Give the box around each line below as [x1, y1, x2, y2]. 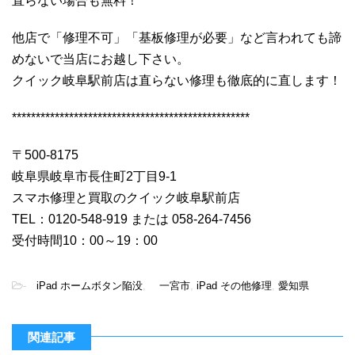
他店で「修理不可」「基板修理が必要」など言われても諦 [12, 30, 342, 44]
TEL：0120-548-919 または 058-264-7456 [12, 212, 251, 226]
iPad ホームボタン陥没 [26, 279, 143, 292]
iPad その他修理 [197, 279, 272, 292]
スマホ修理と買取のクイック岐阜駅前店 [12, 190, 240, 204]
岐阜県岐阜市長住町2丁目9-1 [12, 169, 177, 183]
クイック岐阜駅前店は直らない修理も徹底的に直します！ [12, 73, 342, 87]
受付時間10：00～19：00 [12, 233, 158, 247]
